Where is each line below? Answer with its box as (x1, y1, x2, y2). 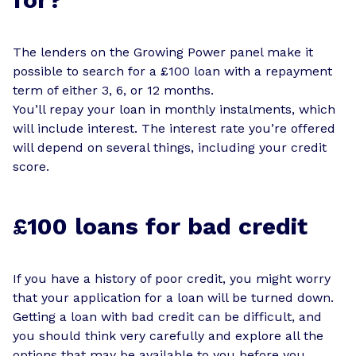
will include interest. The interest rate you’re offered (13, 120, 335, 136)
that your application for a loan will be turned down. (13, 289, 334, 305)
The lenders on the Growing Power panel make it (13, 44, 313, 60)
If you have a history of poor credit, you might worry (13, 270, 331, 286)
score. (13, 158, 49, 174)
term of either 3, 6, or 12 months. (13, 82, 214, 98)
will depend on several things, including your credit (13, 139, 327, 155)
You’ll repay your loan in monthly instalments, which (13, 101, 335, 117)
